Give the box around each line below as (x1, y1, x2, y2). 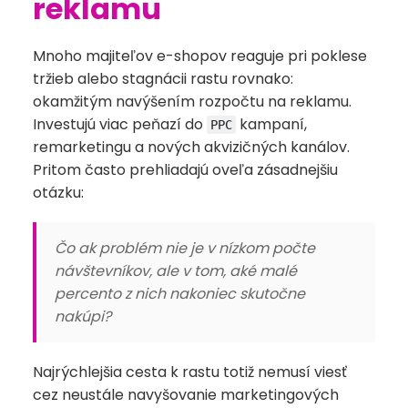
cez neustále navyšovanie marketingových (33, 384, 339, 406)
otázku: (33, 182, 84, 204)
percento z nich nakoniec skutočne (55, 283, 305, 305)
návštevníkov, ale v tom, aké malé (55, 260, 297, 282)
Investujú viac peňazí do (33, 114, 207, 136)
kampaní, (236, 114, 307, 136)
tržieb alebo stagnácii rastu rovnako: (33, 68, 293, 90)
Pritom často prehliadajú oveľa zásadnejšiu (33, 159, 338, 181)
